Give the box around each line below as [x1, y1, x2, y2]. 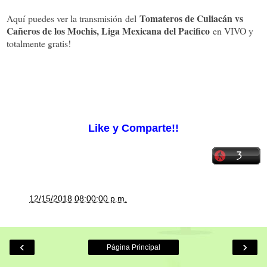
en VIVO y [213, 24, 253, 37]
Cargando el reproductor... [79, 110, 188, 120]
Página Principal [107, 243, 160, 252]
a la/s [7, 194, 29, 204]
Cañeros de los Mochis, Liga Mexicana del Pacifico [7, 23, 213, 38]
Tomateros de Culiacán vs [139, 11, 243, 25]
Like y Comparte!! [88, 122, 179, 134]
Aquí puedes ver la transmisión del [7, 11, 136, 24]
